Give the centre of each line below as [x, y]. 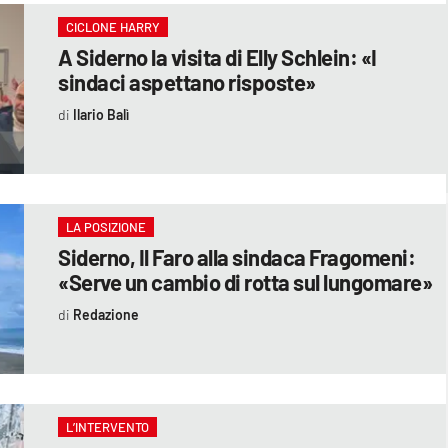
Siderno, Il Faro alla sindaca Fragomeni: [237, 256]
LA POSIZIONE [106, 226]
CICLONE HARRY [113, 26]
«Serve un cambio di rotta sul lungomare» [245, 281]
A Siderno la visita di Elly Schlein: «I [217, 56]
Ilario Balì [100, 114]
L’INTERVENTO [108, 426]
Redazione [105, 314]
